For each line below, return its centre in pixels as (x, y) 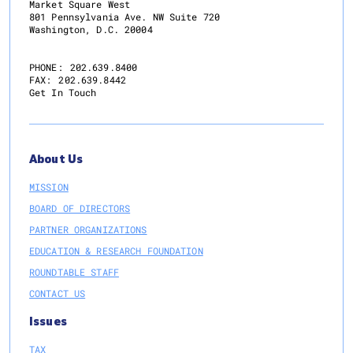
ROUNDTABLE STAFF (74, 272)
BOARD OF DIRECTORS (80, 208)
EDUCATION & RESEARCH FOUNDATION (116, 251)
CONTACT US (58, 293)
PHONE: (46, 67)
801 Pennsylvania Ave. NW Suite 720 (125, 17)
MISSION (49, 187)
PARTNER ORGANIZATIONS (88, 229)
